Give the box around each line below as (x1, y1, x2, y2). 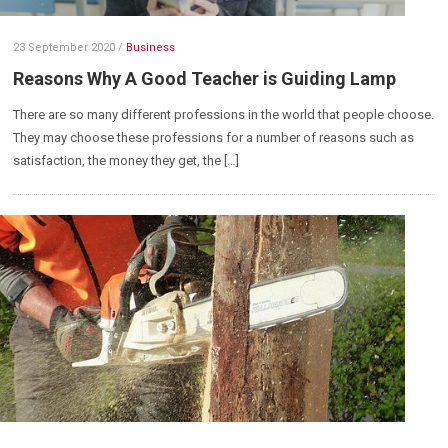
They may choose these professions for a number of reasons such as (13, 130, 415, 146)
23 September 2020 (13, 41, 116, 55)
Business (126, 41, 176, 55)
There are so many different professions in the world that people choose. (13, 107, 435, 123)
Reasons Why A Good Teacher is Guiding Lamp (13, 68, 397, 90)
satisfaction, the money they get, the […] (13, 153, 240, 169)
